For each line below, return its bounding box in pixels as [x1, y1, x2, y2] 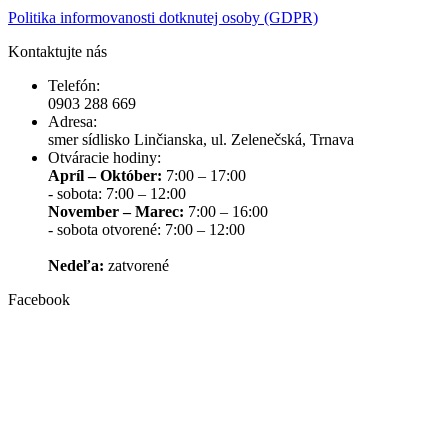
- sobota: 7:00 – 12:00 [48, 185, 186, 203]
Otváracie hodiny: [48, 149, 161, 167]
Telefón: [48, 77, 100, 95]
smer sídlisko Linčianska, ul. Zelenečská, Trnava [48, 131, 354, 149]
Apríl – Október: [48, 167, 162, 185]
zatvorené [104, 257, 169, 275]
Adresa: [48, 113, 97, 131]
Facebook [8, 291, 70, 309]
